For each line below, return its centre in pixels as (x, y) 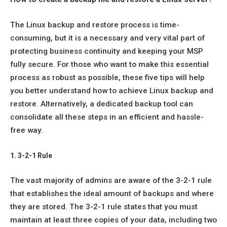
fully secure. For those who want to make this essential (109, 64)
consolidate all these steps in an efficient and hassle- (107, 117)
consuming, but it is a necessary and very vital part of (107, 38)
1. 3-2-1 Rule (31, 155)
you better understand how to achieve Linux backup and (112, 90)
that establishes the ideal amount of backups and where (112, 194)
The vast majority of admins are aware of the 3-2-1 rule (111, 181)
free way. (27, 130)
